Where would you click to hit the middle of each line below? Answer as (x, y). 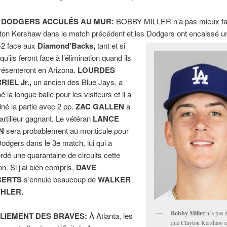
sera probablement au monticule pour (67, 130)
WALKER (115, 179)
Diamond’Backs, (67, 45)
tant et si (110, 45)
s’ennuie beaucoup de (60, 179)
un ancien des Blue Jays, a (77, 82)
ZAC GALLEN (100, 106)
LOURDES (97, 70)
